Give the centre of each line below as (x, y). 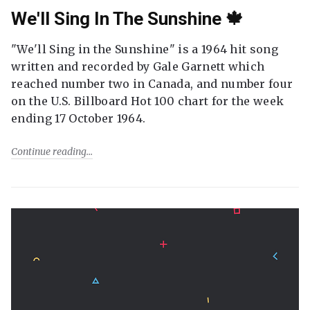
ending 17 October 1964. (79, 118)
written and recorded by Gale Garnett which (138, 66)
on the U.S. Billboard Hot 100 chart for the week (148, 101)
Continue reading (49, 152)
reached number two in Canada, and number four (152, 84)
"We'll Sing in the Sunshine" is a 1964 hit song (145, 49)
